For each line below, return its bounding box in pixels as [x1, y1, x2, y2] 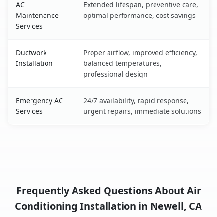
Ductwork [16, 48, 46, 58]
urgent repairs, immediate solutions [83, 107, 201, 116]
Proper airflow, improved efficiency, [83, 48, 197, 58]
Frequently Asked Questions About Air [16, 184, 201, 198]
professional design [83, 69, 148, 79]
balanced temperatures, [83, 59, 162, 68]
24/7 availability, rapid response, [83, 96, 189, 106]
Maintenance [16, 11, 59, 20]
